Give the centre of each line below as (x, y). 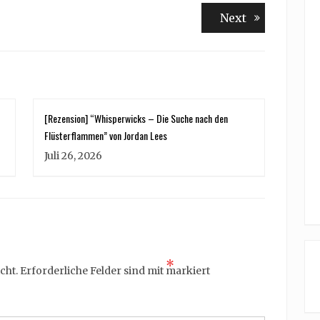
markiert (188, 271)
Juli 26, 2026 (73, 156)
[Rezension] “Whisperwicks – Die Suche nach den (136, 119)
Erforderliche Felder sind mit (93, 271)
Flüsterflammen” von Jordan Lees (106, 136)
